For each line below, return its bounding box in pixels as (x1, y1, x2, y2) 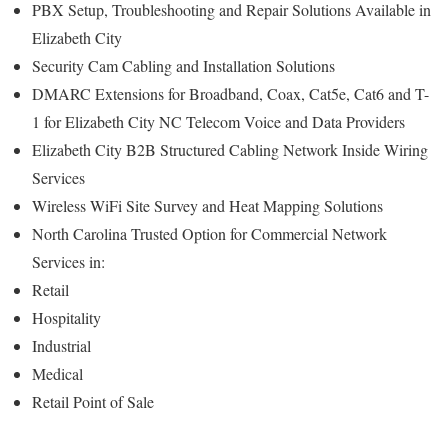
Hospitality (32, 306, 106, 328)
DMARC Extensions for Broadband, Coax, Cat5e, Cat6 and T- (32, 82, 429, 104)
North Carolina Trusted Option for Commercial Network (32, 222, 387, 244)
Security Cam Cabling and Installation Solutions (32, 54, 340, 76)
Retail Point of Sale (32, 390, 154, 412)
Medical (32, 362, 88, 384)
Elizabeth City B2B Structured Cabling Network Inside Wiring (32, 138, 428, 160)
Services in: (32, 250, 110, 272)
